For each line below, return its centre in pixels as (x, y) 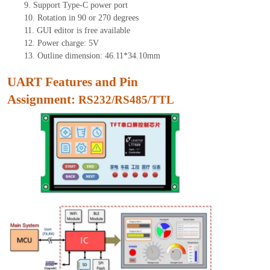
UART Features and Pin (72, 82)
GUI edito (54, 31)
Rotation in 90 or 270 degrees (88, 18)
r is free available (100, 31)
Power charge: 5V (68, 43)
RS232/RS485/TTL (126, 100)
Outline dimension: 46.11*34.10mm (99, 56)
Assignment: (41, 100)
